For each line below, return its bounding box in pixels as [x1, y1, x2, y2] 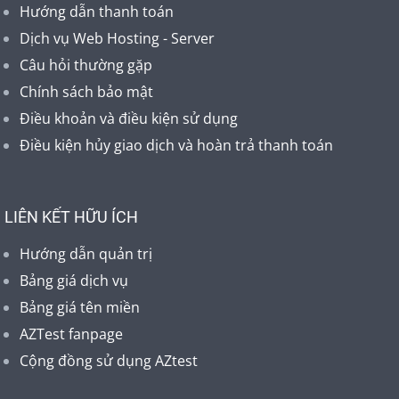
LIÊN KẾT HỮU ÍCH [4, 207, 138, 226]
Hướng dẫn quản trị [20, 243, 152, 264]
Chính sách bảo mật [20, 81, 153, 102]
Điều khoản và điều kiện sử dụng [20, 108, 238, 128]
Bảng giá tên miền [20, 297, 140, 317]
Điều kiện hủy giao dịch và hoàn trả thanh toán [20, 134, 333, 155]
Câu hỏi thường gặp [20, 54, 152, 75]
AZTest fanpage [20, 323, 123, 344]
